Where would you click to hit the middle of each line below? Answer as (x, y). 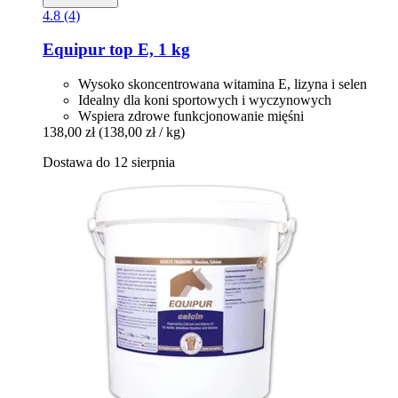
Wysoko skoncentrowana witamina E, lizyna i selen (223, 84)
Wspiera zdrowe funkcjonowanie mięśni (191, 115)
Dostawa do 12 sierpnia (109, 162)
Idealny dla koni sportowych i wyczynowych (205, 99)
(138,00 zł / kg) (142, 131)
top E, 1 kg (147, 50)
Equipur (74, 50)
